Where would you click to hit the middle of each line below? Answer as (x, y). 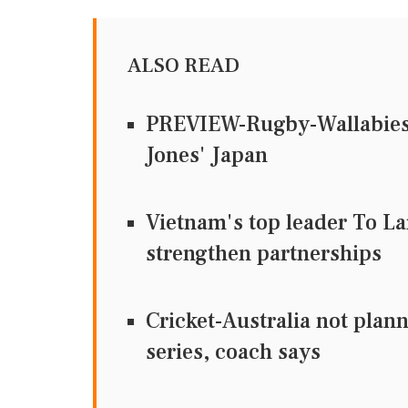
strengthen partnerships (264, 254)
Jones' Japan (207, 155)
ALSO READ (184, 66)
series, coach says (233, 352)
